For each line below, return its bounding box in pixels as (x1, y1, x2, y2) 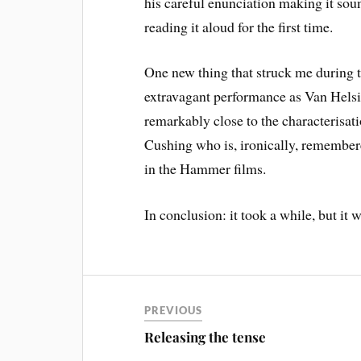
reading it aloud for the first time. (144, 16, 334, 36)
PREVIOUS (144, 304, 203, 317)
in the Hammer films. (144, 159, 267, 179)
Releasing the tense (144, 328, 267, 346)
